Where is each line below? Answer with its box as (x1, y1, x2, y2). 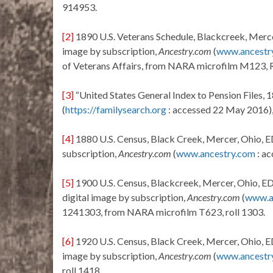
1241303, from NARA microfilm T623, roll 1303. (62, 206, 265, 218)
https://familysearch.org (65, 104, 166, 116)
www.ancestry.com (176, 147, 255, 160)
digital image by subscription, (62, 191, 187, 204)
